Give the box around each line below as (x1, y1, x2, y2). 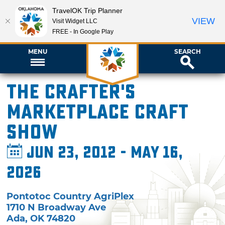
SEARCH (174, 47, 201, 55)
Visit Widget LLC (52, 17, 97, 25)
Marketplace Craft (7, 100, 188, 124)
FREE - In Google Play (52, 28, 114, 35)
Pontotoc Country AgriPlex (7, 190, 135, 202)
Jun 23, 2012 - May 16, (23, 143, 183, 162)
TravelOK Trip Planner (52, 6, 123, 15)
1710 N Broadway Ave (7, 201, 106, 213)
